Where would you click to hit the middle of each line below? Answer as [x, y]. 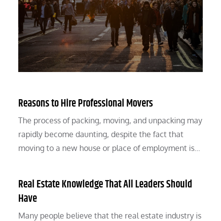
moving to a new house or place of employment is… [110, 148]
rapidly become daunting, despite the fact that [101, 134]
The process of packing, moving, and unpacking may [110, 121]
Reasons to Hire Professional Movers [86, 104]
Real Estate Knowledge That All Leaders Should [106, 185]
